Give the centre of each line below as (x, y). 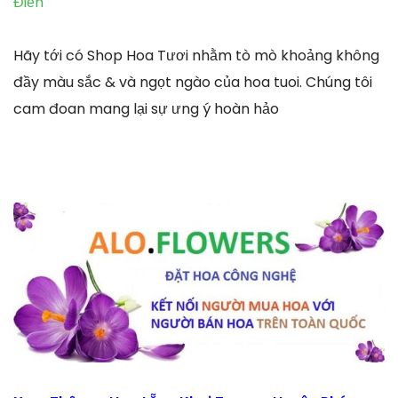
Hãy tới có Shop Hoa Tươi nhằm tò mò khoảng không (196, 55)
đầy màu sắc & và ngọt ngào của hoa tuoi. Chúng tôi (193, 82)
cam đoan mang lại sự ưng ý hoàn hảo (146, 108)
